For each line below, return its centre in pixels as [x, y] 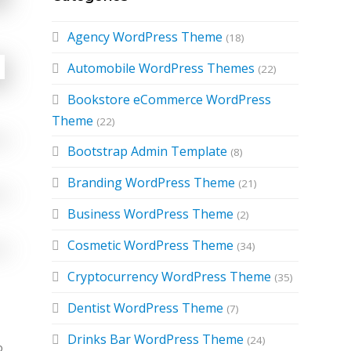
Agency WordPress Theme [145, 37]
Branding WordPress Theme [152, 183]
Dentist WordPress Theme [146, 308]
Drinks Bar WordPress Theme [156, 339]
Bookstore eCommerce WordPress [170, 100]
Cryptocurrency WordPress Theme [170, 277]
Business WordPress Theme [151, 214]
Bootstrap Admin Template [148, 151]
